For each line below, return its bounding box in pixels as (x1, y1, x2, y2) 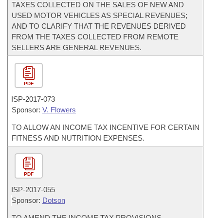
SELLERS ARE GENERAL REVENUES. (12, 43, 142, 52)
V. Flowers (42, 106, 76, 114)
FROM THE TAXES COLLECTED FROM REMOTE (12, 33, 179, 41)
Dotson (42, 196, 65, 204)
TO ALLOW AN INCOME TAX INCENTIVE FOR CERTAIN (12, 123, 200, 131)
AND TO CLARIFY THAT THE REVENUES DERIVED (12, 22, 186, 30)
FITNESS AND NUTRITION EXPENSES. (12, 134, 145, 142)
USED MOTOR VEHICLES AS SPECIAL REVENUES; (12, 11, 187, 19)
